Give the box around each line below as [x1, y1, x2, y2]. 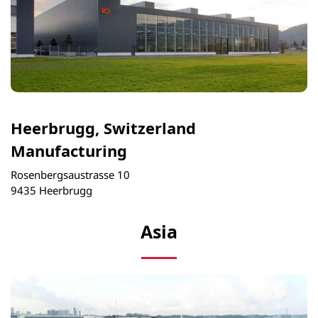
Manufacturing [11, 139, 127, 161]
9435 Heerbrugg [11, 183, 92, 198]
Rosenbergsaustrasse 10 [11, 168, 130, 182]
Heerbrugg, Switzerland [11, 116, 196, 138]
